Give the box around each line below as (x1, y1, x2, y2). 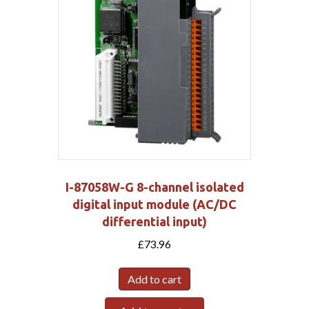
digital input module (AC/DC (72, 197, 237, 211)
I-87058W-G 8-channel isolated (65, 179, 244, 194)
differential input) (102, 214, 207, 228)
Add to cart (128, 272, 181, 286)
